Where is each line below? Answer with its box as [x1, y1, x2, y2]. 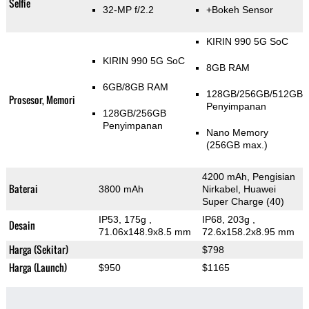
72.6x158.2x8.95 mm [201, 226, 295, 238]
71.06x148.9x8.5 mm [98, 226, 191, 238]
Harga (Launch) [8, 260, 67, 275]
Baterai [8, 181, 38, 197]
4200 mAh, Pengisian [201, 171, 295, 183]
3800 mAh [98, 183, 143, 195]
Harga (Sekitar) [8, 242, 68, 257]
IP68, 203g [201, 214, 252, 226]
